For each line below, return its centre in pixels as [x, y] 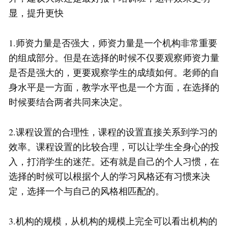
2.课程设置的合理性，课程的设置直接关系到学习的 [113, 132]
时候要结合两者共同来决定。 [68, 102]
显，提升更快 [36, 13]
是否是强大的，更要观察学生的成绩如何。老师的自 [114, 73]
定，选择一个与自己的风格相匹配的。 [87, 191]
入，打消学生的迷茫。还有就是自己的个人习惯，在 [114, 162]
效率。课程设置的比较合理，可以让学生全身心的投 [114, 147]
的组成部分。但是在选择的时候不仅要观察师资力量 [114, 58]
